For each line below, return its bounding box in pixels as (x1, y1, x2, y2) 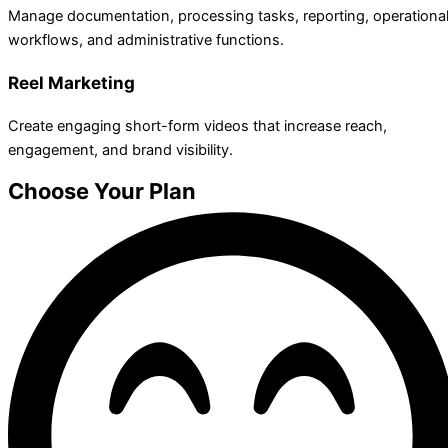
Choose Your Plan (8, 177, 196, 204)
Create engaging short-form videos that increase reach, (8, 117, 387, 136)
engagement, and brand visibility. (8, 141, 233, 160)
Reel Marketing (8, 72, 135, 94)
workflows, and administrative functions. (8, 31, 284, 50)
